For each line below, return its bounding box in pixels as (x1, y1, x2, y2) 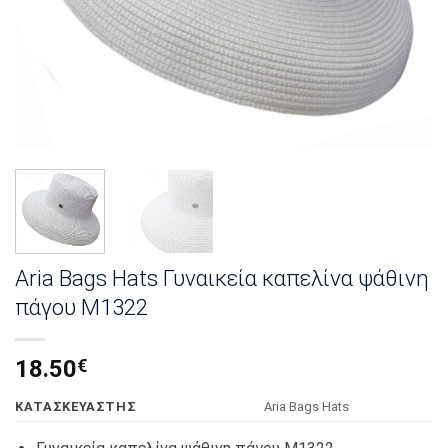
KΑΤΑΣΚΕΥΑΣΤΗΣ (15, 398, 137, 414)
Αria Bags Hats (264, 398, 350, 414)
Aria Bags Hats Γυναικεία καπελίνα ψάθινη (15, 264, 429, 291)
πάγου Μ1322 (15, 293, 148, 320)
